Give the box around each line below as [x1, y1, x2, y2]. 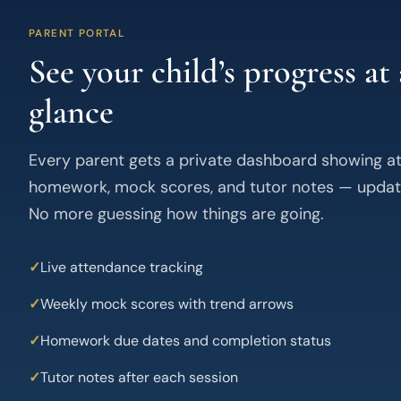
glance [29, 90, 114, 132]
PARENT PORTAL [29, 25, 125, 40]
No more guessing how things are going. [29, 202, 324, 225]
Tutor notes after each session [40, 367, 238, 387]
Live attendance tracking [40, 257, 203, 277]
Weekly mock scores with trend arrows [40, 294, 294, 313]
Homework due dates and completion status [40, 330, 331, 350]
